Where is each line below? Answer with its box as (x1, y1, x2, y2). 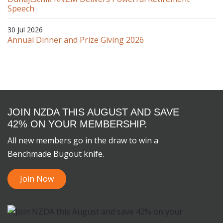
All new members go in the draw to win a (7, 134, 158, 146)
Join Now (20, 173, 54, 184)
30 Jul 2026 (7, 24, 43, 34)
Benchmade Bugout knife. (7, 148, 104, 159)
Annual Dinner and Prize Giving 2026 (7, 34, 144, 45)
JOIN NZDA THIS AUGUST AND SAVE (7, 106, 179, 117)
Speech (7, 2, 34, 14)
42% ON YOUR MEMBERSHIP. (7, 118, 147, 129)
